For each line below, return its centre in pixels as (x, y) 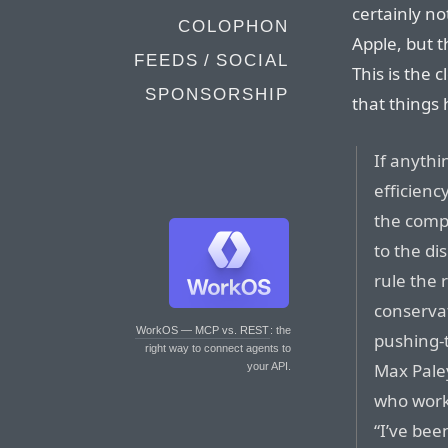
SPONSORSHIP (217, 94)
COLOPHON (233, 26)
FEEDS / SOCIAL (211, 60)
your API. (269, 366)
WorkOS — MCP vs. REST (202, 330)
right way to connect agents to (218, 348)
